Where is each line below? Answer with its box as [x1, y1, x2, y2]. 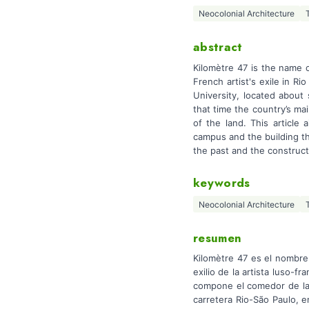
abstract [193, 39, 243, 56]
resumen [193, 230, 242, 246]
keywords [193, 174, 250, 191]
